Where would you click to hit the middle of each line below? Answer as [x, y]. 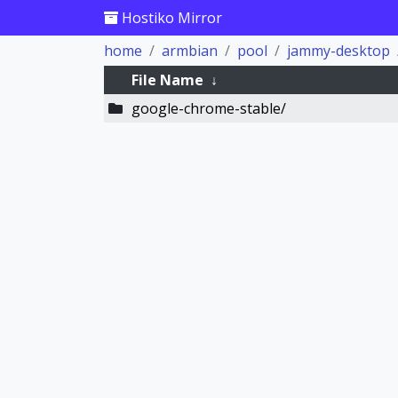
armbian [190, 51]
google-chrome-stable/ [208, 108]
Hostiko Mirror [170, 18]
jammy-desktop [338, 51]
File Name [167, 80]
